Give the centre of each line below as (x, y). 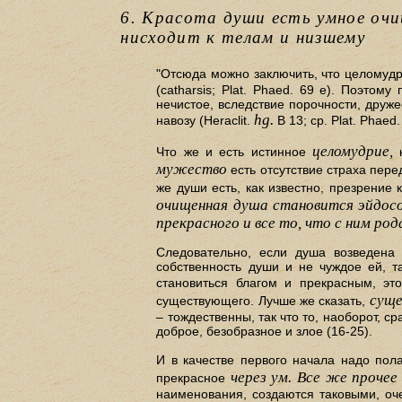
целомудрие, (353, 151)
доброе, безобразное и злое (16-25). (265, 332)
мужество (192, 169)
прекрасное (193, 378)
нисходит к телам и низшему (243, 38)
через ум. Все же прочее (314, 378)
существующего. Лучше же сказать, (263, 301)
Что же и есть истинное (235, 151)
